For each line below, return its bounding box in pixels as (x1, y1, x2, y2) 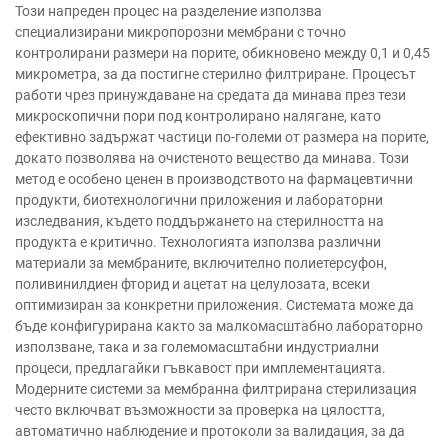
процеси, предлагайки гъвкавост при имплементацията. (15, 360, 386, 376)
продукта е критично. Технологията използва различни (15, 234, 381, 250)
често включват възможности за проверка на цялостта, (15, 402, 385, 418)
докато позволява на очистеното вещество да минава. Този (15, 150, 409, 166)
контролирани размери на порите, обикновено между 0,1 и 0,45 (15, 45, 430, 61)
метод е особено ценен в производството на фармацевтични (15, 171, 413, 187)
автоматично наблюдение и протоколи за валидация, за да (15, 423, 405, 439)
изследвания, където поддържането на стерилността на (15, 213, 384, 229)
